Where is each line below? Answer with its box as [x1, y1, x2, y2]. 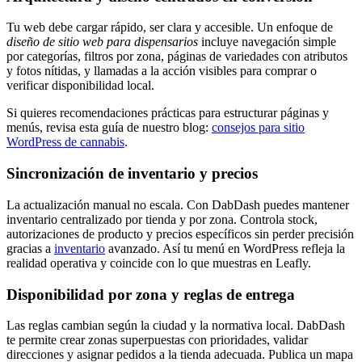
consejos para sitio [212, 120, 305, 135]
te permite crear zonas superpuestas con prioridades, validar [6, 333, 308, 347]
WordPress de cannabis [6, 135, 124, 149]
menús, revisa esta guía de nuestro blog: [6, 120, 212, 135]
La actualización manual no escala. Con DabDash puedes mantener [6, 197, 349, 212]
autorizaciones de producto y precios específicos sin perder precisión [6, 226, 354, 241]
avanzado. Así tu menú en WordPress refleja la [105, 241, 345, 255]
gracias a [6, 241, 54, 255]
